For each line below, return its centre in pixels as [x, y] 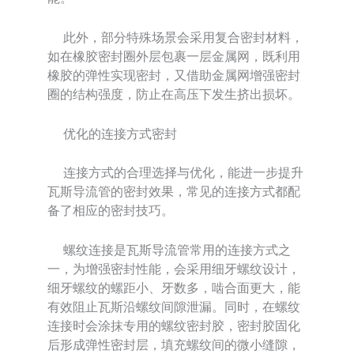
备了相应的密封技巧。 [111, 211]
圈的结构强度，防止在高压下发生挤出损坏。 [174, 94]
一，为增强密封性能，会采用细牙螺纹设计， [174, 268]
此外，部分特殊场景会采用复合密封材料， [175, 38]
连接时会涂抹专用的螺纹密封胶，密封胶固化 [174, 325]
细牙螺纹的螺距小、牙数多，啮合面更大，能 [174, 287]
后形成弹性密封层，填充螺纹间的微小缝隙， [174, 344]
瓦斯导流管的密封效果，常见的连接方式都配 [174, 192]
